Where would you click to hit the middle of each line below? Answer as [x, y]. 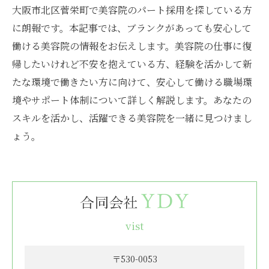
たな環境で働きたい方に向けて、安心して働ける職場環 [132, 82]
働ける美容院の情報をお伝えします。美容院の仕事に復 [132, 46]
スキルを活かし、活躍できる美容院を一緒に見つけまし [132, 118]
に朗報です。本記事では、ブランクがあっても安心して [132, 28]
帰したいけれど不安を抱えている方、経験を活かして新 [132, 64]
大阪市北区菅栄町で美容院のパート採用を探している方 [132, 10]
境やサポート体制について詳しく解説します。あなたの [132, 100]
